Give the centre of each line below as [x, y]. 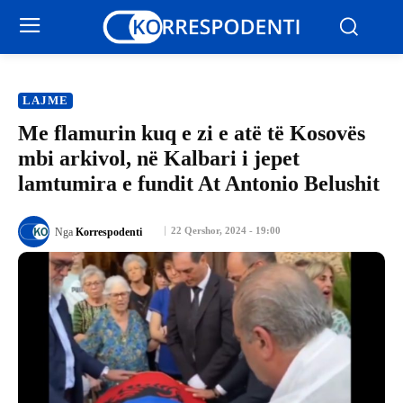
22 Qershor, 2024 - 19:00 [226, 231]
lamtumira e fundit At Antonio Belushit [199, 184]
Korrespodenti [109, 232]
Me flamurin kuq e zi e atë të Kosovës [192, 133]
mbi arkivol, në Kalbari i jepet [159, 158]
